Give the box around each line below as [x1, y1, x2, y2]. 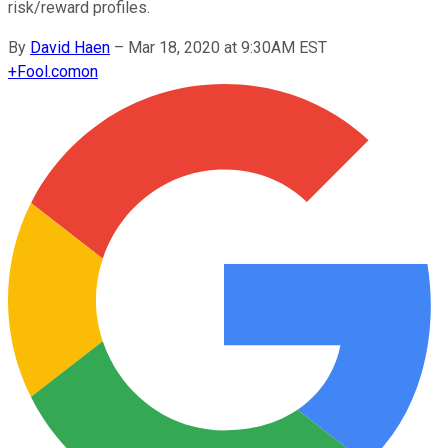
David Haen [30, 37, 110, 57]
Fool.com [17, 61, 81, 81]
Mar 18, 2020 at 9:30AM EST [128, 37, 327, 57]
